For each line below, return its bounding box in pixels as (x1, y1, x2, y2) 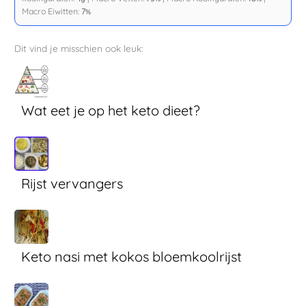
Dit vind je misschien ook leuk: (14, 42, 144, 54)
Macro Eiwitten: (22, 5, 82, 16)
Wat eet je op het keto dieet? (21, 101, 201, 119)
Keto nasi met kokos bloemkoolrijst (21, 247, 242, 265)
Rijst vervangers (21, 174, 124, 192)
